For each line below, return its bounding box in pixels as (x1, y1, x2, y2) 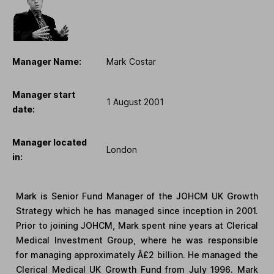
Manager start (12, 89, 75, 100)
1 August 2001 (106, 96, 164, 107)
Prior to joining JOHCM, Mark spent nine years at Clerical (16, 220, 258, 231)
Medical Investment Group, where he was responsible (16, 234, 258, 245)
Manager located (12, 136, 87, 147)
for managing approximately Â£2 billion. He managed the (16, 249, 258, 260)
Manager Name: (12, 56, 81, 67)
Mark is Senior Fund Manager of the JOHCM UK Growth (16, 190, 258, 201)
